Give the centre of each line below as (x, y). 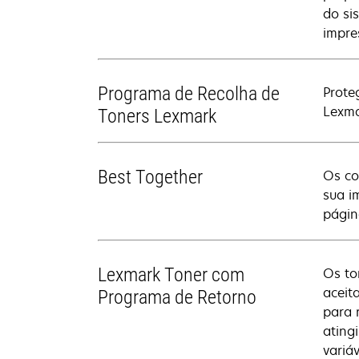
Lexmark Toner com (171, 275)
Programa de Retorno (177, 297)
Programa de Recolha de (189, 94)
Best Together (150, 177)
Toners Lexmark (157, 116)
